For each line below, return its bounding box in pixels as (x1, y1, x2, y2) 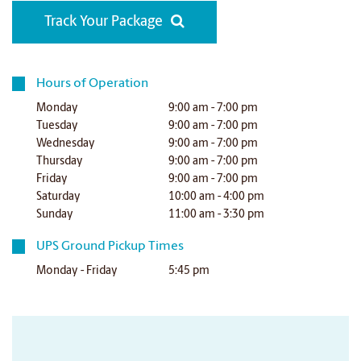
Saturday (36, 191, 81, 203)
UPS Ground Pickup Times (36, 240, 185, 253)
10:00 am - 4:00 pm (168, 191, 265, 203)
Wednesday (36, 138, 96, 150)
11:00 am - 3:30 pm (168, 209, 265, 221)
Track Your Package (44, 15, 163, 30)
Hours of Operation (36, 77, 149, 90)
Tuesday (36, 120, 79, 132)
